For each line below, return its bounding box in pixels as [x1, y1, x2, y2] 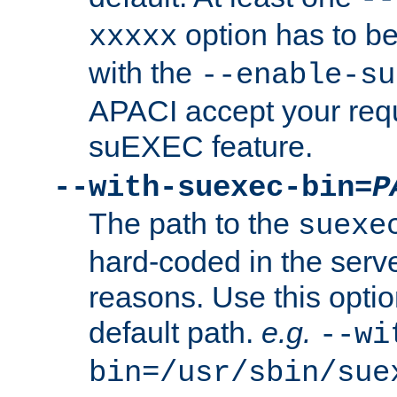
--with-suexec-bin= [53, 171, 372, 206]
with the [89, 56, 200, 90]
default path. [89, 315, 261, 350]
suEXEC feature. [89, 129, 313, 164]
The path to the [89, 206, 298, 241]
